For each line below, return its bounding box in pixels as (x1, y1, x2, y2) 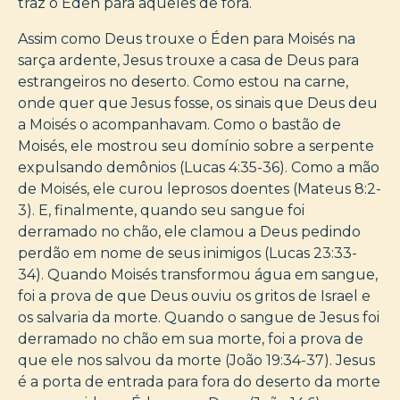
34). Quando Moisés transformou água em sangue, (18, 265, 378, 283)
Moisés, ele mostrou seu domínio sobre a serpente (18, 137, 374, 154)
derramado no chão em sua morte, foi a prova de (18, 329, 363, 347)
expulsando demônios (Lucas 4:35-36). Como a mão (18, 158, 379, 176)
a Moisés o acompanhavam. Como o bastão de (18, 115, 341, 133)
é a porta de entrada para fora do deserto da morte (18, 372, 380, 390)
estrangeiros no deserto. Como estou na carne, (18, 72, 348, 90)
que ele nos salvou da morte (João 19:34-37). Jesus (18, 351, 375, 369)
